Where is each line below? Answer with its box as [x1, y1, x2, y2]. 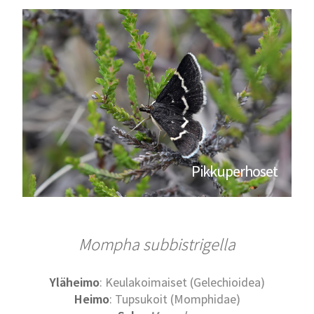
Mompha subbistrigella [78, 233, 235, 256]
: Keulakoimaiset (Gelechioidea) [99, 274, 265, 291]
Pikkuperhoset [191, 161, 278, 182]
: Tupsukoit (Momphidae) [109, 291, 240, 308]
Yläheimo [49, 274, 100, 291]
